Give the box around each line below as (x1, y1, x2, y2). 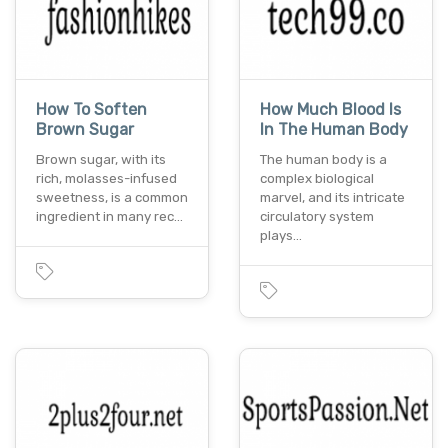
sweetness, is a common (36, 189, 188, 205)
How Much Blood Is (260, 99, 401, 119)
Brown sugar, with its (36, 151, 166, 167)
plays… (260, 227, 302, 243)
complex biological (260, 170, 374, 186)
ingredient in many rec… (36, 208, 183, 224)
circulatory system (260, 208, 374, 224)
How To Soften (36, 99, 147, 119)
